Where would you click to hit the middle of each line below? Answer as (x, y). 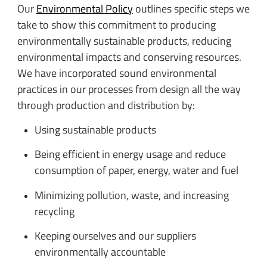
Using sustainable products (95, 130)
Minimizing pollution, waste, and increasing (131, 195)
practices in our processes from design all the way (129, 89)
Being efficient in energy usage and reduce (130, 154)
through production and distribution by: (106, 105)
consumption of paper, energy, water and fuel (136, 170)
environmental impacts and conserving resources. (129, 57)
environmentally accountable (100, 252)
